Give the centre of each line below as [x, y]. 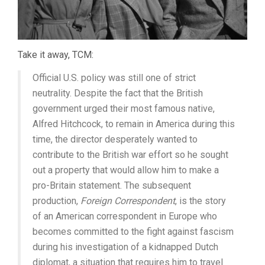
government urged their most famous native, [124, 109]
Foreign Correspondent [128, 201]
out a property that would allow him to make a [126, 170]
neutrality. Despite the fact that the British [118, 93]
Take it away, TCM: [56, 55]
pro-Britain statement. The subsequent [112, 185]
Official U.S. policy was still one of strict [114, 78]
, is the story [201, 201]
